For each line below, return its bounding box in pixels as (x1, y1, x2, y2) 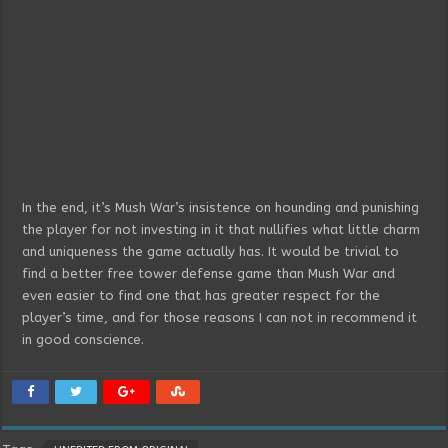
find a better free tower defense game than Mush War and (22, 265, 396, 281)
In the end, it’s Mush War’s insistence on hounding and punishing (22, 199, 420, 215)
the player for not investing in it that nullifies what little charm (22, 221, 421, 237)
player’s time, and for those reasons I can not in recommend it (22, 309, 418, 325)
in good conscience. (22, 331, 145, 347)
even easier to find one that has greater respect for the (22, 287, 381, 303)
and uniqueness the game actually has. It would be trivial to (22, 243, 400, 259)
